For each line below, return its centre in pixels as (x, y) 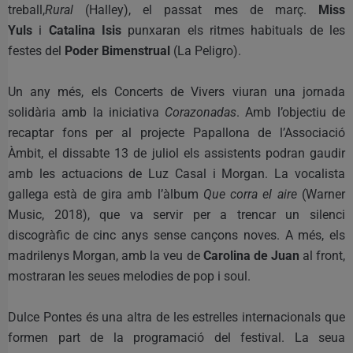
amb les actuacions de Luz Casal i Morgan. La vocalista (176, 173)
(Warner (321, 194)
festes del (36, 50)
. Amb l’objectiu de (291, 112)
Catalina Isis (85, 30)
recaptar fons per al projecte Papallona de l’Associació (176, 132)
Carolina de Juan (251, 255)
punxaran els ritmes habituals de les (234, 30)
